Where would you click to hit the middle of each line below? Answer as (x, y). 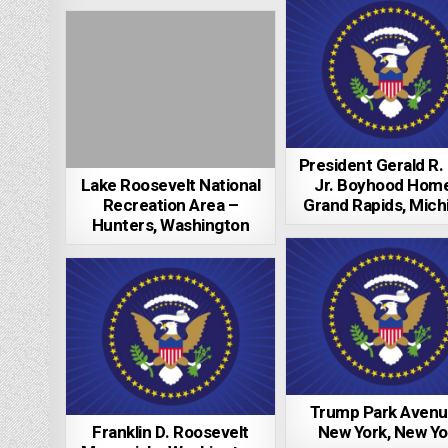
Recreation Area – (170, 206)
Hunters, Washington (170, 226)
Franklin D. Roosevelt (170, 433)
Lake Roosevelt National (170, 186)
